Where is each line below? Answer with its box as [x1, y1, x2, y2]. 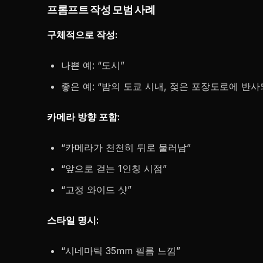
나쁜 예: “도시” [61, 59, 124, 71]
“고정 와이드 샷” [61, 184, 131, 195]
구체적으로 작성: [47, 29, 117, 41]
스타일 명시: [47, 214, 99, 226]
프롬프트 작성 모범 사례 [47, 5, 156, 15]
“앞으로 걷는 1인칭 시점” [61, 163, 167, 174]
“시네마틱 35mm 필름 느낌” [61, 245, 180, 257]
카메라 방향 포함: [47, 111, 120, 123]
